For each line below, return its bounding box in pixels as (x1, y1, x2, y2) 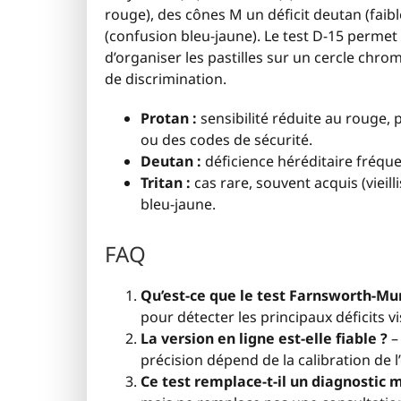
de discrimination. (105, 68, 226, 89)
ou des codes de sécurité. (141, 129, 312, 149)
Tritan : (141, 172, 191, 192)
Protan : (141, 107, 197, 128)
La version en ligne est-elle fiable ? (141, 328, 388, 348)
